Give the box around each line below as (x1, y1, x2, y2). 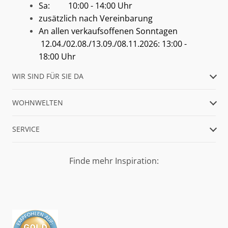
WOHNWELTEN (12, 98, 63, 107)
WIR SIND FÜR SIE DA (12, 71, 83, 81)
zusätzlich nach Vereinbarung (39, 13, 153, 24)
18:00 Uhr (39, 51, 78, 62)
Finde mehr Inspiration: (69, 155, 159, 166)
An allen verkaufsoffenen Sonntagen (39, 25, 180, 37)
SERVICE (12, 124, 40, 134)
